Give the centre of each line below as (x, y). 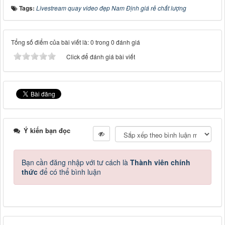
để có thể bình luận (69, 172)
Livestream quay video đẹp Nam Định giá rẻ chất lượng (111, 8)
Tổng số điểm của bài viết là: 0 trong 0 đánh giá (76, 42)
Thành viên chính (160, 162)
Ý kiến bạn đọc (46, 130)
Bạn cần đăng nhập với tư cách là (76, 162)
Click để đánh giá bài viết (101, 56)
